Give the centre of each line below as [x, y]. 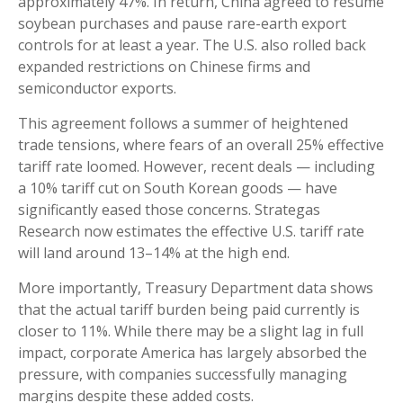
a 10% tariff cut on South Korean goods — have [178, 188]
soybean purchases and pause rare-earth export [182, 24]
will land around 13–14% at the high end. [154, 253]
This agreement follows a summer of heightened [183, 124]
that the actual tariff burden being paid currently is [189, 310]
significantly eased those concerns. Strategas [169, 210]
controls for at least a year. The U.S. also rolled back [192, 45]
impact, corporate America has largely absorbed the [193, 353]
